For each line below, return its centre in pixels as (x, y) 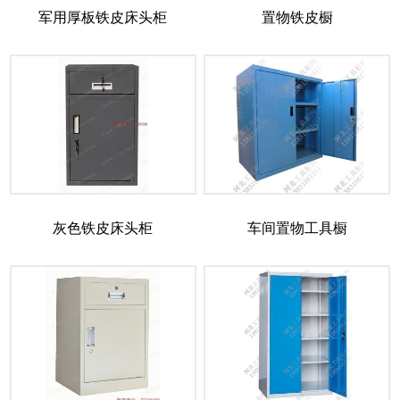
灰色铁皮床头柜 (103, 228)
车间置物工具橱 (297, 228)
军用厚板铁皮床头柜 (103, 17)
